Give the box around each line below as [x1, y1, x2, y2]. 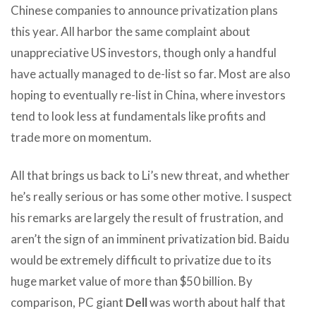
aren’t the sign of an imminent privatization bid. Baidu [11, 231, 289, 246]
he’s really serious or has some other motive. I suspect [11, 188, 292, 204]
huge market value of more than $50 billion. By [11, 273, 253, 288]
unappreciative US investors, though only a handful [11, 44, 276, 60]
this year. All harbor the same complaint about [11, 23, 250, 39]
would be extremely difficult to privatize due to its [11, 252, 272, 267]
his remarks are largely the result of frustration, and [11, 209, 284, 225]
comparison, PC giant [11, 294, 126, 310]
